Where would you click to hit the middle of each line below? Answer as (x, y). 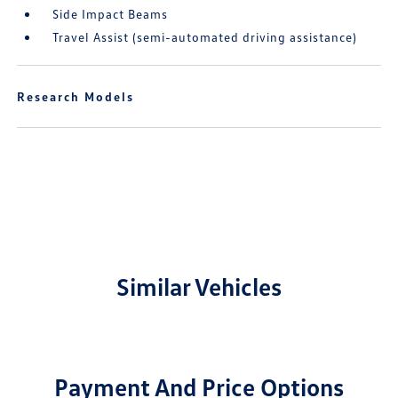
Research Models (76, 96)
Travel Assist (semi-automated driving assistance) (205, 37)
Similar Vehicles (199, 286)
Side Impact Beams (111, 14)
